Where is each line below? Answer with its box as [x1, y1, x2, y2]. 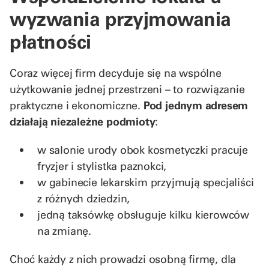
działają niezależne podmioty [10, 114, 156, 128]
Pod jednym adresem [143, 98, 249, 112]
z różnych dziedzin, [37, 191, 130, 205]
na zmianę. [37, 223, 92, 238]
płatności [10, 29, 91, 53]
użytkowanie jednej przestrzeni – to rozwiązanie [10, 82, 245, 96]
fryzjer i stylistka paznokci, [37, 159, 167, 173]
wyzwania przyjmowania [10, 6, 231, 31]
